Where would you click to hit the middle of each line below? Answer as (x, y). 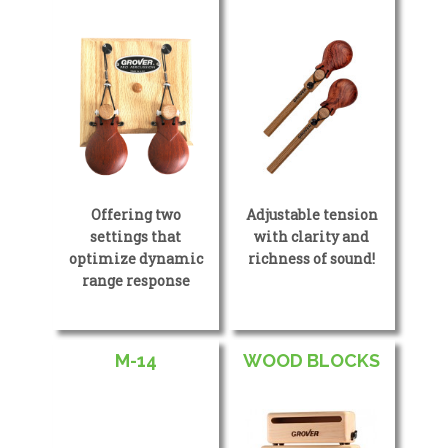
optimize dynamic (135, 258)
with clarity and (312, 236)
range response (135, 280)
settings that (136, 236)
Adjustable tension (311, 214)
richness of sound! (312, 258)
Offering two (135, 214)
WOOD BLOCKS (312, 360)
